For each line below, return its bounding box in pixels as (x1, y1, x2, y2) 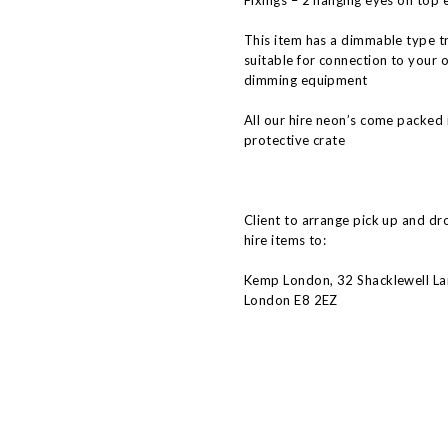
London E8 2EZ (244, 292, 338, 308)
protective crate (244, 132, 346, 148)
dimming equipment (244, 72, 368, 88)
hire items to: (244, 232, 327, 248)
